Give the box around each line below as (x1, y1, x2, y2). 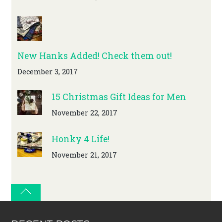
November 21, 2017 (51, 150, 117, 160)
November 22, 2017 (51, 108, 117, 117)
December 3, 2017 (17, 66, 78, 76)
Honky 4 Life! (51, 133, 110, 145)
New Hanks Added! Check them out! (17, 50, 172, 62)
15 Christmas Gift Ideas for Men (51, 91, 186, 103)
